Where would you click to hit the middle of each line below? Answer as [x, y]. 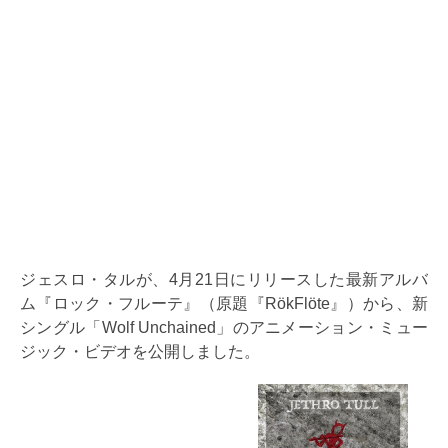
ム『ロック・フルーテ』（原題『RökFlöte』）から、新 [224, 303]
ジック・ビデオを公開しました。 [140, 351]
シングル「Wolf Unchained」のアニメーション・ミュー [224, 327]
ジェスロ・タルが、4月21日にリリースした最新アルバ [224, 279]
